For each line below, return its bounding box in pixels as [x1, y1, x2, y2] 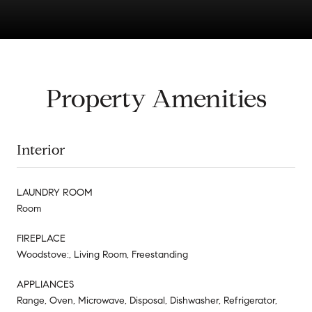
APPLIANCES [17, 278, 74, 290]
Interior [17, 141, 65, 159]
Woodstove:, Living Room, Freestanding [17, 248, 188, 260]
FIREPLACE [17, 232, 65, 244]
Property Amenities [45, 82, 267, 114]
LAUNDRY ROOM [17, 186, 93, 198]
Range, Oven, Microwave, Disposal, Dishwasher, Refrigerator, [17, 294, 277, 306]
